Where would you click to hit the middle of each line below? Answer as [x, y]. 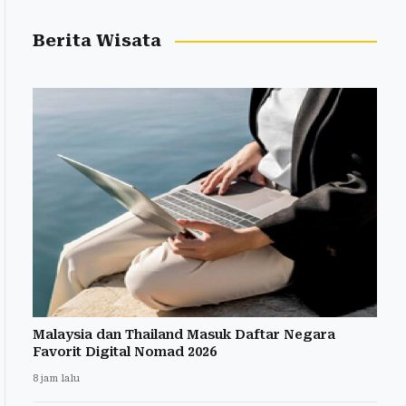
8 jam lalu [56, 379]
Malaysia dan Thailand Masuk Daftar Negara [184, 335]
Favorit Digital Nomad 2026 [125, 352]
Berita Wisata [97, 41]
